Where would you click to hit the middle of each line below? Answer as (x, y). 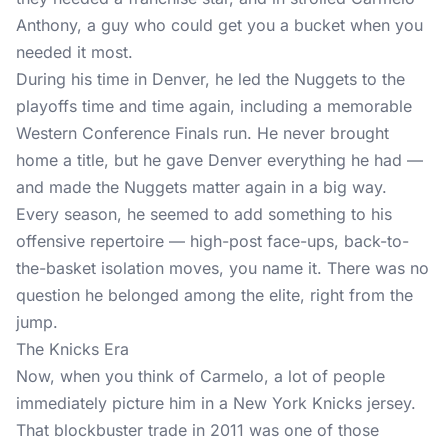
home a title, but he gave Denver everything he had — (219, 160)
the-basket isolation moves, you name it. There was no (222, 268)
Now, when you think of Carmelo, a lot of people (200, 376)
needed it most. (74, 52)
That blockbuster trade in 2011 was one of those (197, 430)
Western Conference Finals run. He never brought (202, 133)
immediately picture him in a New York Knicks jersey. (216, 403)
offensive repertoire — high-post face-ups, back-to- (212, 241)
